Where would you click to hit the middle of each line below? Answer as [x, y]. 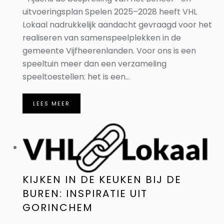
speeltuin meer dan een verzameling [94, 64]
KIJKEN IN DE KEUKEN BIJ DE [102, 179]
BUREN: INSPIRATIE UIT [85, 193]
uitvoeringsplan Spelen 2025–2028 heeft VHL [110, 12]
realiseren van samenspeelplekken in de [102, 38]
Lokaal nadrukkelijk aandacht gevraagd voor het [117, 25]
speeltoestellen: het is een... [76, 77]
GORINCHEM [58, 207]
